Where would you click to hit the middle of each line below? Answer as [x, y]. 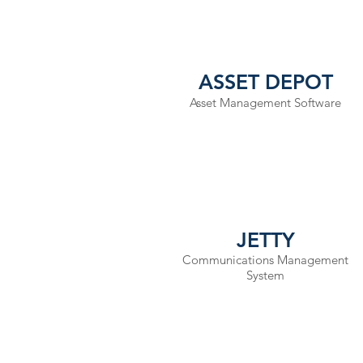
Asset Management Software [265, 102]
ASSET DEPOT [265, 82]
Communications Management [265, 260]
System [265, 275]
